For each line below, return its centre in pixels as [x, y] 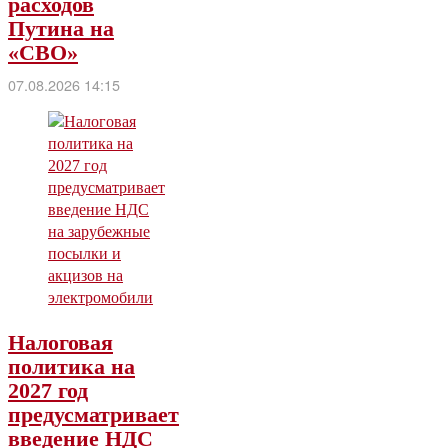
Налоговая [60, 343]
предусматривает [93, 415]
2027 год [48, 391]
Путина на [61, 29]
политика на [71, 367]
